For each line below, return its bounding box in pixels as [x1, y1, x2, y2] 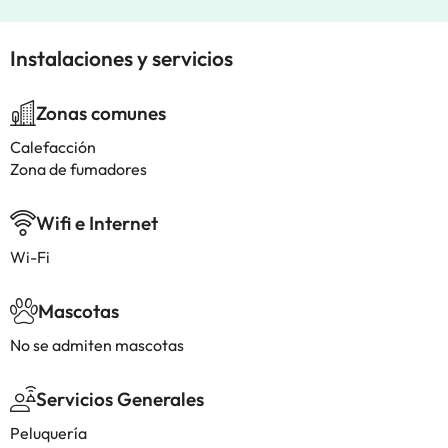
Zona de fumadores [10, 159, 147, 179]
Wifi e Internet [36, 211, 158, 235]
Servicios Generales [36, 387, 204, 411]
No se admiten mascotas [10, 335, 184, 355]
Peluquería [10, 423, 87, 443]
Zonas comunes [36, 101, 166, 125]
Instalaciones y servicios [10, 45, 233, 71]
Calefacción [10, 137, 96, 157]
